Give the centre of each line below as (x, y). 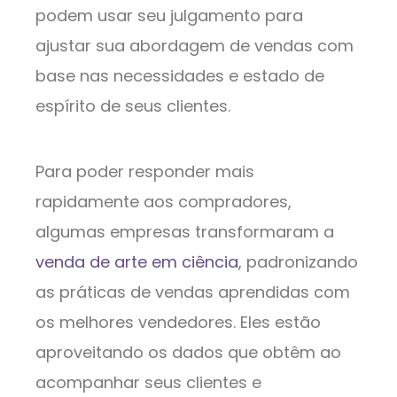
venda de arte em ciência (137, 262)
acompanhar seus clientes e (148, 383)
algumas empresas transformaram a (185, 232)
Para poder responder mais (145, 172)
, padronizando (298, 262)
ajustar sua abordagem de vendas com (195, 46)
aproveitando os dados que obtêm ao (188, 353)
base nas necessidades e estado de (180, 76)
